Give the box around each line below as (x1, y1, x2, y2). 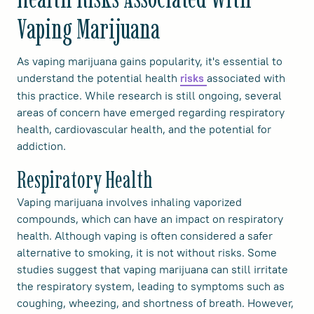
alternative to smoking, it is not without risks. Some (17, 245, 277, 260)
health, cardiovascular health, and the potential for (17, 122, 271, 137)
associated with (207, 71, 285, 86)
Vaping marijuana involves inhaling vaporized (17, 195, 242, 210)
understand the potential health (17, 71, 180, 86)
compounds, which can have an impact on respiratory (17, 212, 283, 226)
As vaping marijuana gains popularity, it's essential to (17, 54, 282, 69)
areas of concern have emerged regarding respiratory (17, 105, 285, 120)
